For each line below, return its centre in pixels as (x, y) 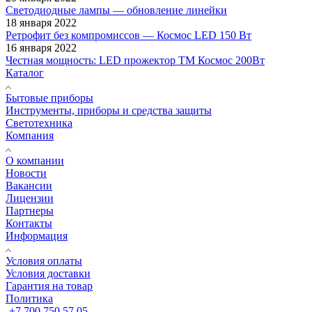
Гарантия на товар (49, 286)
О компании (35, 160)
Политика (29, 298)
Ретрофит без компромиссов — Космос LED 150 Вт (128, 35)
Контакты (29, 223)
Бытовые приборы (49, 97)
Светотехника (39, 123)
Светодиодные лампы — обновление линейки (116, 10)
